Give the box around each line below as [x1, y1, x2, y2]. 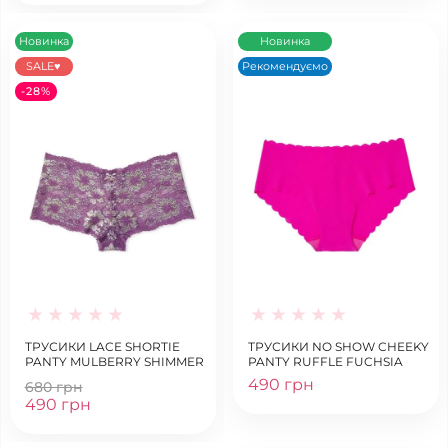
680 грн [24, 377, 83, 396]
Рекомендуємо [241, 58, 328, 73]
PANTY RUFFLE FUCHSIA [247, 353, 403, 369]
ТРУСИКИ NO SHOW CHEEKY [247, 338, 429, 354]
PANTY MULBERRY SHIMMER [24, 353, 204, 369]
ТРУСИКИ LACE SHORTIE [24, 338, 180, 354]
